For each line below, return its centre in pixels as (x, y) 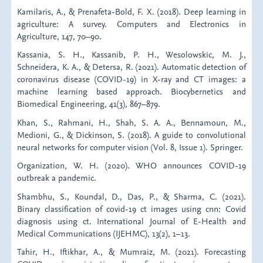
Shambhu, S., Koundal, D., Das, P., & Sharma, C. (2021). (131, 196)
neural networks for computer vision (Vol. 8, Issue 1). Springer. (130, 147)
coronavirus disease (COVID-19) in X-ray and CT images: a (131, 79)
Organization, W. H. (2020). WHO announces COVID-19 (131, 166)
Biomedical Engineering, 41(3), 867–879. (89, 104)
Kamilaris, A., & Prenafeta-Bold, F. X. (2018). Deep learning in (131, 11)
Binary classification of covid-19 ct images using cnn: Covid (131, 208)
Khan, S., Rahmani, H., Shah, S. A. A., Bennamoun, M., (131, 122)
